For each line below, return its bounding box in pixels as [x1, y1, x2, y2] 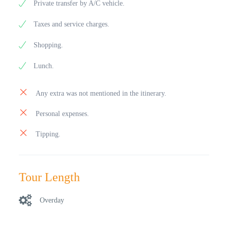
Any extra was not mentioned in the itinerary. [36, 90, 167, 97]
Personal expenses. [36, 110, 90, 118]
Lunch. [34, 62, 54, 70]
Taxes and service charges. [34, 20, 110, 28]
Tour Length [19, 170, 80, 184]
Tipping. [36, 130, 61, 138]
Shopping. [34, 41, 64, 49]
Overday [40, 196, 65, 204]
